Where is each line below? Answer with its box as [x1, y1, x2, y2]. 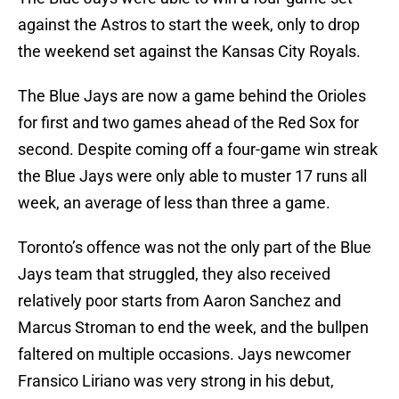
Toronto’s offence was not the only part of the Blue [18, 238, 371, 257]
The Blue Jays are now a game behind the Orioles [18, 86, 366, 106]
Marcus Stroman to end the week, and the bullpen [18, 318, 369, 338]
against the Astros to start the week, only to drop [18, 15, 360, 35]
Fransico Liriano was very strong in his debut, [18, 371, 334, 391]
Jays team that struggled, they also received [18, 265, 330, 284]
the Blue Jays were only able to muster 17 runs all [18, 167, 367, 186]
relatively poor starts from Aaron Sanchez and [18, 291, 341, 311]
